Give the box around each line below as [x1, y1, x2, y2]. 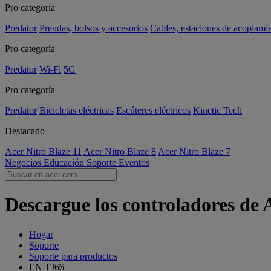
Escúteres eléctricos [116, 105, 191, 116]
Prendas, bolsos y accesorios [39, 23, 148, 33]
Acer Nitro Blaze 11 [5, 146, 82, 157]
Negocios [5, 157, 44, 168]
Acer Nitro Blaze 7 [158, 146, 230, 157]
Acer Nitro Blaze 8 [83, 146, 156, 157]
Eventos [119, 157, 149, 168]
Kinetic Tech [193, 105, 242, 116]
